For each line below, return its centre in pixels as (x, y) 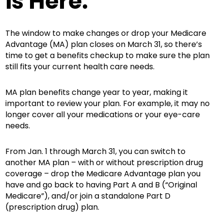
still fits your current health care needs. (80, 67)
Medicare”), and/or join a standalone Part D (88, 196)
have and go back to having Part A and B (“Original (101, 185)
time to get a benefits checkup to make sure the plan (108, 55)
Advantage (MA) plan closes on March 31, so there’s (104, 44)
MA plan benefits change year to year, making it (97, 92)
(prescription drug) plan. (53, 207)
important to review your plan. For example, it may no (108, 103)
